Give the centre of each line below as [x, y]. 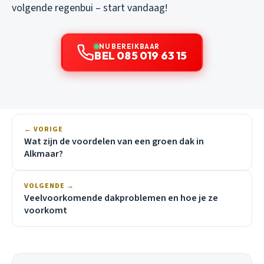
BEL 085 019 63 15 [141, 55]
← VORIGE [44, 129]
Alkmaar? [44, 154]
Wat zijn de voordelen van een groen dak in [114, 141]
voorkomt [46, 210]
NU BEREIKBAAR [129, 46]
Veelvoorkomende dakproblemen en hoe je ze [121, 198]
